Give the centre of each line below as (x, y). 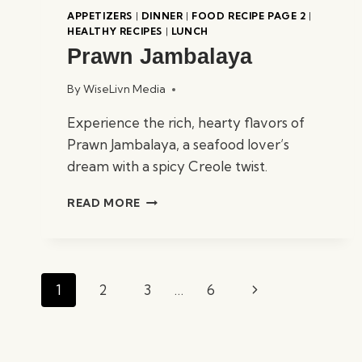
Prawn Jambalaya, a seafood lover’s (178, 144)
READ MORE (104, 203)
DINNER (162, 16)
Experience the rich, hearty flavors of (186, 122)
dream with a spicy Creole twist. (167, 166)
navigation (77, 299)
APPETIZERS (100, 16)
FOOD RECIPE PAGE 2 (249, 16)
